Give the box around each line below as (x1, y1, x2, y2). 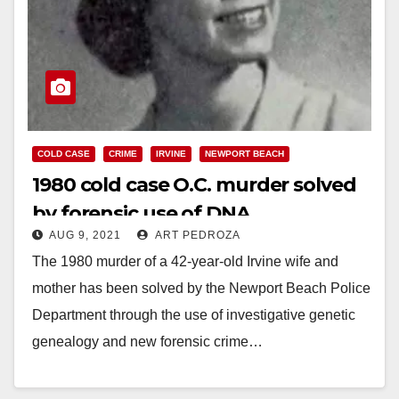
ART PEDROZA (152, 228, 240, 241)
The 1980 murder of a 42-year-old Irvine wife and (32, 253, 338, 269)
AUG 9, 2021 (49, 228, 121, 241)
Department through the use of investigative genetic (32, 306, 355, 322)
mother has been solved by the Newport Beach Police (32, 280, 370, 296)
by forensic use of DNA (32, 200, 250, 225)
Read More (41, 374, 111, 390)
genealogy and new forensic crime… (32, 333, 263, 349)
